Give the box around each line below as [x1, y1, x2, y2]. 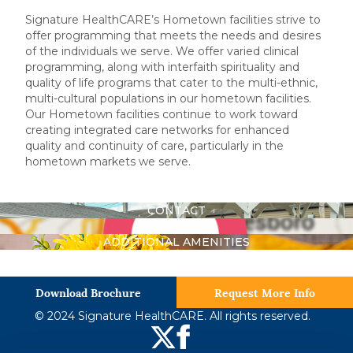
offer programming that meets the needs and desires [25, 28, 321, 43]
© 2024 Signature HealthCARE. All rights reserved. [35, 308, 310, 323]
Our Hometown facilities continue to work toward [25, 106, 298, 121]
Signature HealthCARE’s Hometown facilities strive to [25, 12, 321, 27]
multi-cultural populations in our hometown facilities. [25, 91, 311, 106]
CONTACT [147, 203, 206, 217]
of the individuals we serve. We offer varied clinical [25, 43, 299, 58]
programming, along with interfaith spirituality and [25, 59, 299, 74]
